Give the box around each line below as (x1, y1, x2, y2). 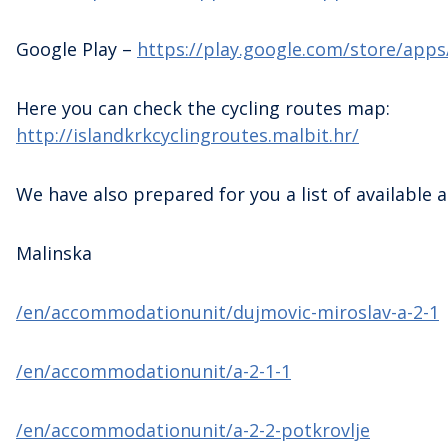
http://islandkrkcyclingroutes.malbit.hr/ (16, 122, 359, 147)
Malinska (16, 240, 92, 265)
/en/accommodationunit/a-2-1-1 (16, 358, 291, 383)
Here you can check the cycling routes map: (16, 95, 390, 120)
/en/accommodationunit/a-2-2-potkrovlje (16, 417, 370, 442)
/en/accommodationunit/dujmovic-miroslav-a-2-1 (16, 299, 439, 324)
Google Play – (16, 36, 137, 61)
